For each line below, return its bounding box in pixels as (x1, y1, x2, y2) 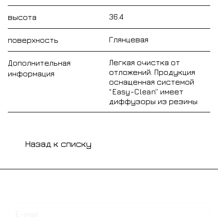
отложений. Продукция (109, 67, 195, 76)
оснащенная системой (109, 77, 194, 86)
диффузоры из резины (109, 96, 198, 106)
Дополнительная (8, 58, 71, 67)
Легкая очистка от (109, 57, 180, 67)
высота (8, 12, 36, 21)
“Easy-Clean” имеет (109, 87, 183, 96)
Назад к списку (25, 138, 91, 149)
